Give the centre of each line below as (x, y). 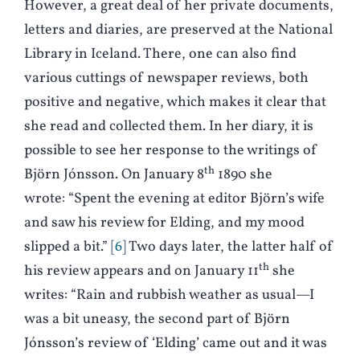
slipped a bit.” (66, 247)
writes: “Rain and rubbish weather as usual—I (169, 296)
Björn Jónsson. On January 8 (114, 175)
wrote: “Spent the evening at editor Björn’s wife (174, 199)
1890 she (243, 175)
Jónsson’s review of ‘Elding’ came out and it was (176, 344)
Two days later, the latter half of (229, 247)
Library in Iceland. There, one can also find (160, 55)
